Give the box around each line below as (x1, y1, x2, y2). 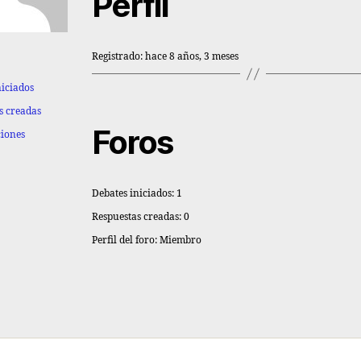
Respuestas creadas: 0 (92, 211, 189, 223)
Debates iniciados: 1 (92, 188, 182, 200)
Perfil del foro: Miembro (92, 234, 201, 247)
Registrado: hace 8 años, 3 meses (92, 51, 239, 63)
